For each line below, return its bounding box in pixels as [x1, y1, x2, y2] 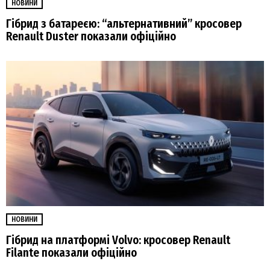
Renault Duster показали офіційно [6, 29, 176, 43]
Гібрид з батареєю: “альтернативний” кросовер [6, 16, 242, 31]
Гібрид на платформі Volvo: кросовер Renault [6, 233, 230, 248]
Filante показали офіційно [6, 246, 137, 260]
